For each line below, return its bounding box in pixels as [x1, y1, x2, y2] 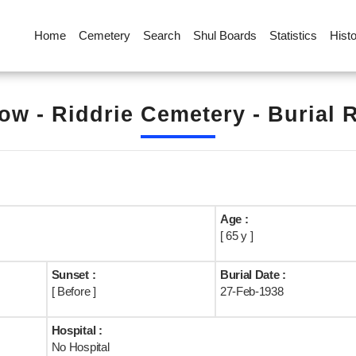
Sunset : [51, 268, 96, 281]
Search [142, 29, 180, 42]
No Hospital [51, 340, 110, 354]
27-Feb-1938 [219, 284, 284, 298]
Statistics [269, 29, 317, 42]
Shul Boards [192, 29, 257, 42]
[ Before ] [51, 284, 96, 298]
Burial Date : [219, 268, 286, 281]
